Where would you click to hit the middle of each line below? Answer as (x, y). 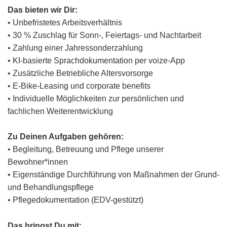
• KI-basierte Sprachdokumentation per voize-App (96, 60)
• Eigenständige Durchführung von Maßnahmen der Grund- (113, 175)
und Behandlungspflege (51, 187)
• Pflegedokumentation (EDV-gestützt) (75, 200)
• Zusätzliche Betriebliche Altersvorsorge (80, 73)
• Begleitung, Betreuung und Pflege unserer (86, 149)
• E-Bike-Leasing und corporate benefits (79, 86)
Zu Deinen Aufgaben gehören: (66, 137)
